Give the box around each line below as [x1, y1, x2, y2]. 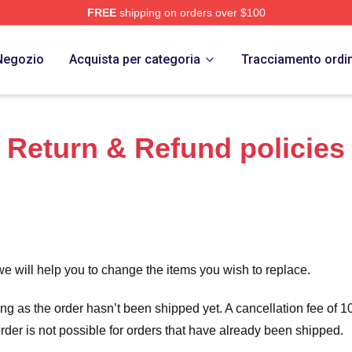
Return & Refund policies [7, 132, 345, 164]
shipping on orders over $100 [115, 6, 266, 19]
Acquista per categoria [69, 52, 200, 67]
